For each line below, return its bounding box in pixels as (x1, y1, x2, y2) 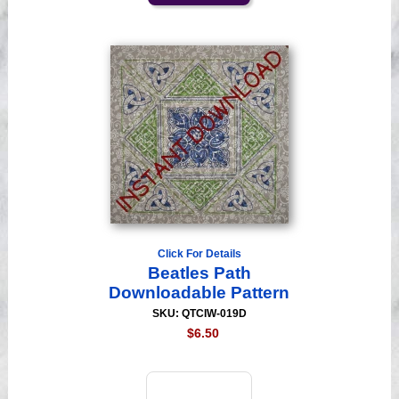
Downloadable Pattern (109, 283, 290, 303)
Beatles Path (147, 264, 251, 283)
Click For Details (157, 248, 241, 261)
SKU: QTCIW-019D (151, 307, 247, 321)
